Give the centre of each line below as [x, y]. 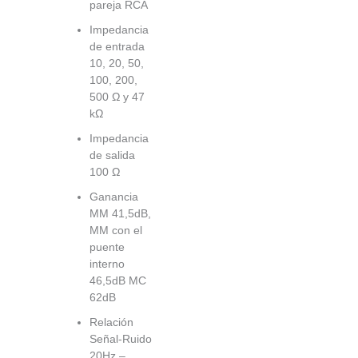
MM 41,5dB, [120, 213]
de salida [112, 155]
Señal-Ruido [121, 338]
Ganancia [114, 196]
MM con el [116, 230]
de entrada [117, 46]
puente [107, 247]
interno [107, 263]
